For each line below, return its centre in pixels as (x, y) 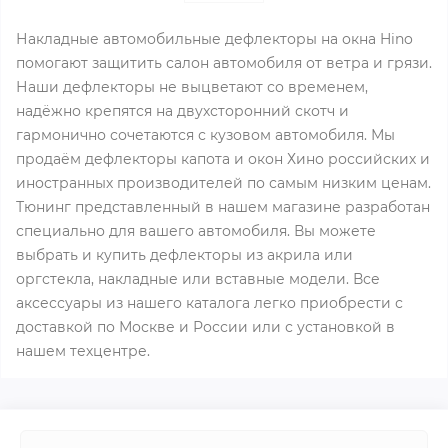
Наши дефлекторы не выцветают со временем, (192, 87)
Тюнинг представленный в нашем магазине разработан (223, 207)
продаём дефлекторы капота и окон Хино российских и (223, 159)
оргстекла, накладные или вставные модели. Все (198, 279)
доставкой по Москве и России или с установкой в (205, 327)
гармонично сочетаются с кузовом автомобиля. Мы (205, 135)
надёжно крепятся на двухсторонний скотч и (182, 111)
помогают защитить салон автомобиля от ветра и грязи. (224, 63)
